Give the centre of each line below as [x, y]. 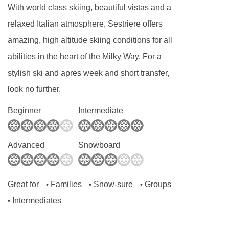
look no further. [34, 89]
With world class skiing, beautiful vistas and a [89, 8]
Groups [158, 185]
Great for [23, 185]
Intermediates [37, 201]
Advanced [26, 145]
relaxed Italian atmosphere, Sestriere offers [85, 24]
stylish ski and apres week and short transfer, [88, 73]
